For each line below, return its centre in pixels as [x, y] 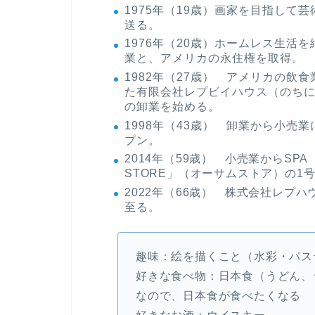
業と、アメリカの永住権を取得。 [214, 58]
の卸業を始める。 [172, 107]
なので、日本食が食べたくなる [218, 295]
